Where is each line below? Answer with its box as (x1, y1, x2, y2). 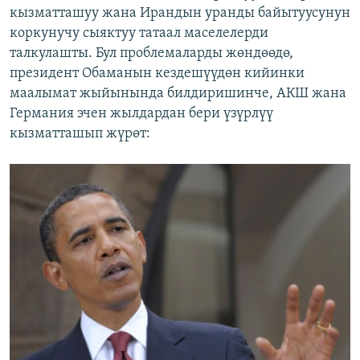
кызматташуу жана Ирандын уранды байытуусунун (10, 6, 350, 22)
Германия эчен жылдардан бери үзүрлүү (10, 106, 273, 122)
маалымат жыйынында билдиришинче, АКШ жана (10, 86, 346, 102)
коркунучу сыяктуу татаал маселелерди (10, 26, 268, 42)
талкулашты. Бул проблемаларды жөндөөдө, (10, 46, 293, 62)
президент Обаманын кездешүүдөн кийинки (10, 66, 305, 82)
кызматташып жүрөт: (10, 126, 150, 142)
